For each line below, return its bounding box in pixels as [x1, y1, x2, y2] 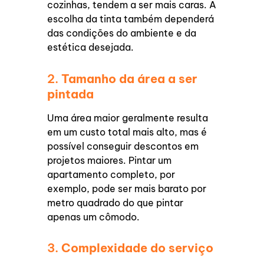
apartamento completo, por [47, 168, 176, 180]
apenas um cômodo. [47, 210, 140, 223]
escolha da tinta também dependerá [47, 13, 214, 25]
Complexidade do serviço [61, 240, 214, 255]
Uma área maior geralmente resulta [47, 111, 209, 124]
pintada [47, 86, 94, 101]
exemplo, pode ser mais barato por [47, 182, 207, 194]
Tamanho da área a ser [61, 71, 198, 86]
